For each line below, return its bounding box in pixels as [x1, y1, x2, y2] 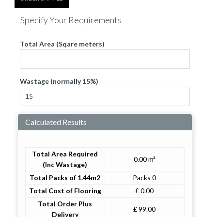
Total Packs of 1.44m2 [30, 173, 101, 182]
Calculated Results [25, 117, 87, 126]
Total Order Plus [38, 199, 93, 208]
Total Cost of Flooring [29, 186, 101, 195]
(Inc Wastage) [43, 160, 88, 169]
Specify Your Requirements [20, 14, 122, 25]
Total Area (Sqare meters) [20, 39, 105, 48]
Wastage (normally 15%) [20, 77, 99, 85]
